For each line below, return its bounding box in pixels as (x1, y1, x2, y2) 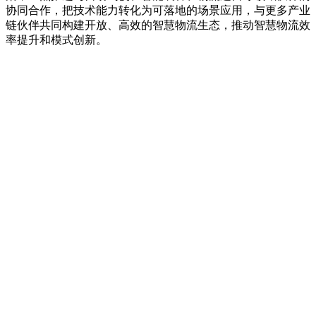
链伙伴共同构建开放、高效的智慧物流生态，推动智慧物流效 (6, 19, 310, 32)
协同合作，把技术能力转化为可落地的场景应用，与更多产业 (6, 4, 310, 17)
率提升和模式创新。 (6, 34, 107, 47)
